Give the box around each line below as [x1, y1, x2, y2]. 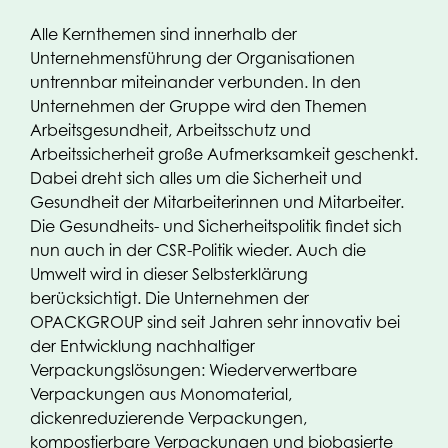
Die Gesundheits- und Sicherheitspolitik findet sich [30, 216, 402, 236]
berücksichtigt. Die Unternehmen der [30, 288, 309, 308]
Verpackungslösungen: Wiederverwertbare [30, 360, 357, 380]
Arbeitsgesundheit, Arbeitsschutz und [30, 120, 311, 140]
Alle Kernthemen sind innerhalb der [30, 24, 297, 44]
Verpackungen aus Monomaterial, [30, 384, 292, 404]
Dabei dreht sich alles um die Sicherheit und [30, 168, 362, 188]
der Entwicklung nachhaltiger [30, 336, 255, 356]
